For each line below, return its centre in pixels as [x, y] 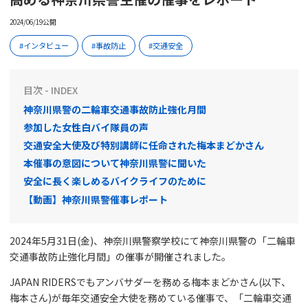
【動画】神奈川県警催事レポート [96, 199]
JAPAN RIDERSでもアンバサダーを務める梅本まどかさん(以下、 [150, 282]
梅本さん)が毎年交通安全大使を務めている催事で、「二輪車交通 [151, 297]
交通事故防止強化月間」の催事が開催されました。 [120, 256]
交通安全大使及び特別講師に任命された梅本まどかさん [144, 145]
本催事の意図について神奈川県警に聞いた [115, 163]
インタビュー [46, 45]
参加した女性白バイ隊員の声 [86, 127]
